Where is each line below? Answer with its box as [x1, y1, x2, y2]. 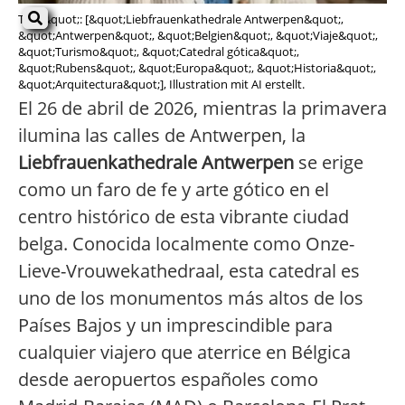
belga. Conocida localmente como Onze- [18, 231, 354, 257]
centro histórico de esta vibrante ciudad [18, 204, 349, 230]
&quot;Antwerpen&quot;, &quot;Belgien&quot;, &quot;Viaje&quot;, [18, 27, 378, 44]
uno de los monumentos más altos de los [18, 286, 363, 311]
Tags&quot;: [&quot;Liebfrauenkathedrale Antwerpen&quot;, [18, 11, 344, 28]
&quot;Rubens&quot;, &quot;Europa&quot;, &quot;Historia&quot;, [18, 60, 376, 77]
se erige [294, 150, 363, 175]
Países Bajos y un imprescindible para [18, 313, 333, 338]
